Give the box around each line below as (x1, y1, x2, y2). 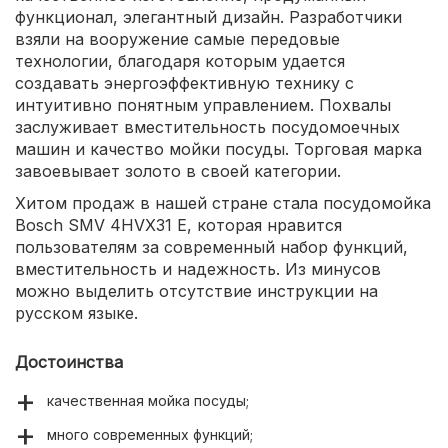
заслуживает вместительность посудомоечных (15, 116, 400, 137)
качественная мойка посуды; (47, 391, 249, 409)
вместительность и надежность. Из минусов (15, 258, 381, 279)
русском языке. (15, 302, 138, 323)
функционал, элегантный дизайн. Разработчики (15, 6, 402, 27)
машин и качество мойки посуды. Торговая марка (15, 138, 422, 159)
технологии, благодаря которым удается (15, 50, 345, 71)
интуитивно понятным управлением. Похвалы (15, 94, 391, 115)
